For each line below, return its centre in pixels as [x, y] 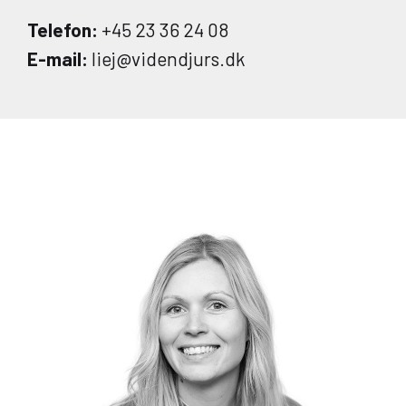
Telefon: [63, 29]
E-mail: [58, 58]
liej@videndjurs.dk [167, 58]
